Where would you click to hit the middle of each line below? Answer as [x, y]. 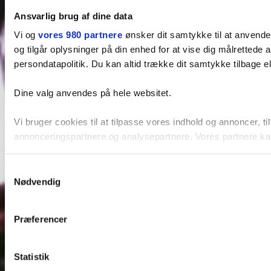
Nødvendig [37, 181]
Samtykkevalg [33, 169]
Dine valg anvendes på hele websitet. [93, 93]
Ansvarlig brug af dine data [73, 16]
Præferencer [41, 219]
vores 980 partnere [80, 34]
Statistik [31, 256]
